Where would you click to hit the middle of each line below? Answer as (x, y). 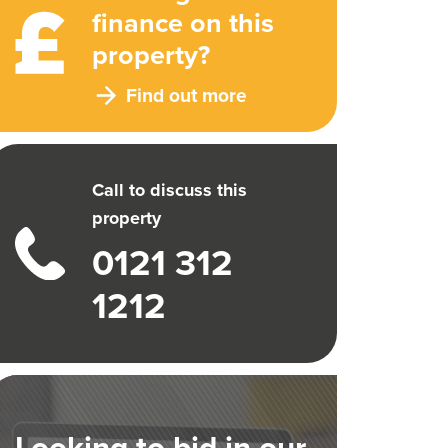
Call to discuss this (170, 189)
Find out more (187, 95)
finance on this (183, 22)
